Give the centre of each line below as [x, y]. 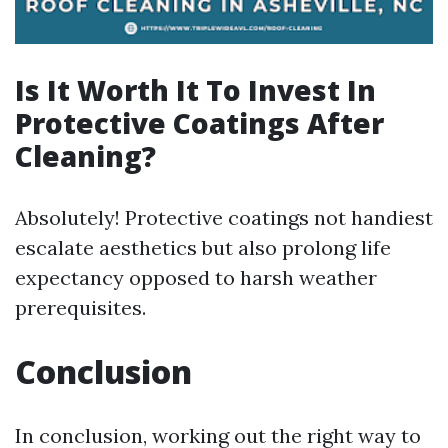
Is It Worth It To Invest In [195, 90]
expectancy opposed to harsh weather [196, 277]
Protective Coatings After [199, 123]
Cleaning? [85, 156]
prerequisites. [80, 307]
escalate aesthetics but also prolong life [203, 247]
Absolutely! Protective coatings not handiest [224, 217]
